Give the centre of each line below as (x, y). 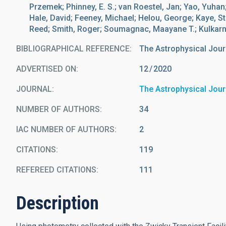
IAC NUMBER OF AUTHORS (65, 129)
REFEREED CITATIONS (56, 170)
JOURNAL (34, 89)
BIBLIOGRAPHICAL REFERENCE (73, 49)
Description (58, 203)
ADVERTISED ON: (47, 69)
